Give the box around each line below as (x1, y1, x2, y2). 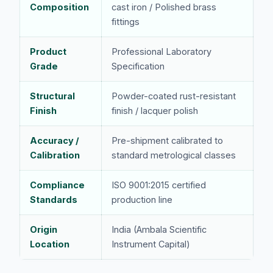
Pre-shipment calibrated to (112, 135, 223, 146)
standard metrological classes (112, 149, 236, 160)
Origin (30, 224, 57, 235)
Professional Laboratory (112, 46, 211, 57)
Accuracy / (30, 135, 79, 146)
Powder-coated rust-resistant (112, 90, 236, 101)
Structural (30, 90, 75, 101)
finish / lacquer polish (112, 105, 198, 116)
